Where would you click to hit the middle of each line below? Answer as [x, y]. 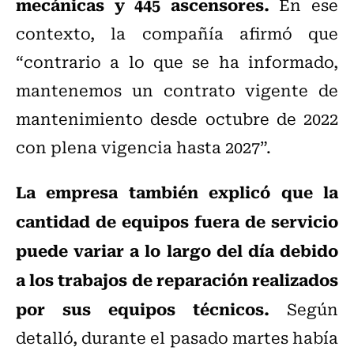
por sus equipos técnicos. [143, 309]
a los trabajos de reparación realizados [177, 279]
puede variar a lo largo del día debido [177, 250]
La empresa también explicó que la [177, 192]
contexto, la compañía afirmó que [177, 33]
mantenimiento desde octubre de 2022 [177, 119]
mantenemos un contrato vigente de [177, 90]
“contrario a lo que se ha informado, [177, 62]
